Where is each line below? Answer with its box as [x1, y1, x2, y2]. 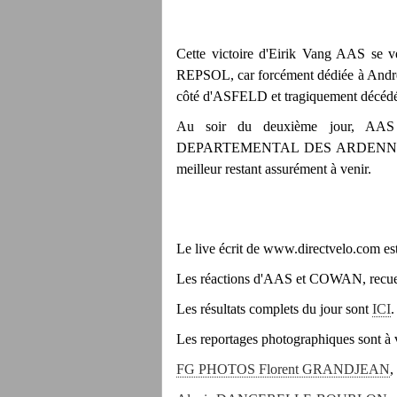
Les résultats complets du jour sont [176, 301, 372, 316]
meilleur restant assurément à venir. [176, 161, 371, 176]
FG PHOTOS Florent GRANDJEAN [176, 362, 390, 377]
